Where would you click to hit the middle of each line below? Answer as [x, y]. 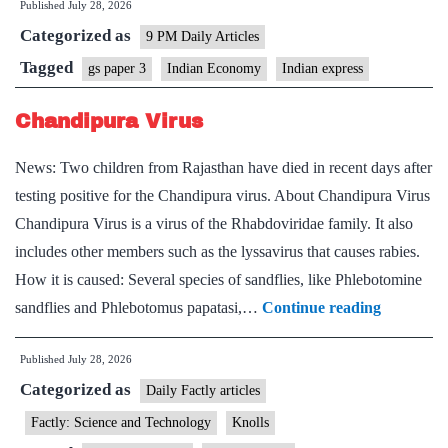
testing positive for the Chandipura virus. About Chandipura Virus [222, 195]
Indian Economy [214, 68]
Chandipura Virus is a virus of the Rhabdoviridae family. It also [214, 223]
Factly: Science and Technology [121, 422]
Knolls [250, 422]
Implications [174, 92]
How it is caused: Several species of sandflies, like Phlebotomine [218, 279]
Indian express [322, 68]
